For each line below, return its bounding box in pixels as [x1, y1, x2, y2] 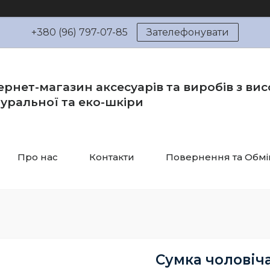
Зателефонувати [146, 27, 229, 38]
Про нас [17, 151, 58, 163]
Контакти [89, 151, 134, 163]
